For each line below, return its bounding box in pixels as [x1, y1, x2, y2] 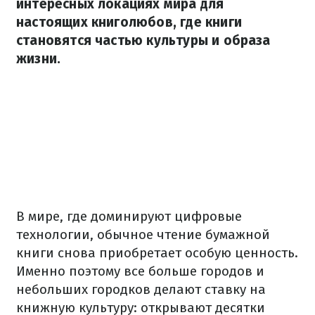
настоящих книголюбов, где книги [16, 14, 242, 30]
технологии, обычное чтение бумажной [16, 226, 270, 243]
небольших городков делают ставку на [16, 281, 266, 297]
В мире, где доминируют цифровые [16, 208, 242, 224]
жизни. [16, 51, 61, 67]
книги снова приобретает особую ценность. [16, 245, 298, 261]
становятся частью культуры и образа [16, 32, 271, 49]
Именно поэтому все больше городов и [16, 263, 264, 279]
